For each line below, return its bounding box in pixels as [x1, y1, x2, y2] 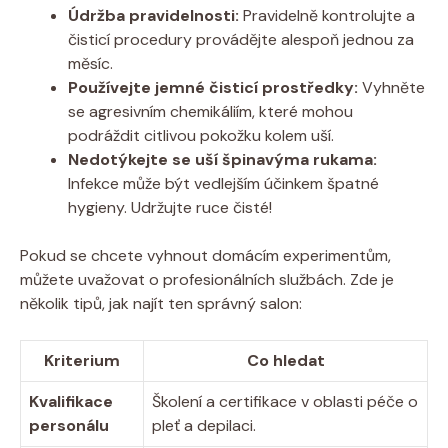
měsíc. [68, 52, 113, 74]
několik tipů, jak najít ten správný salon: [20, 292, 302, 314]
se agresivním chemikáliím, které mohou [68, 100, 353, 122]
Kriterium [44, 349, 120, 371]
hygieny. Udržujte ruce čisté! [68, 196, 272, 218]
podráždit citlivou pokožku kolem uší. [68, 124, 334, 146]
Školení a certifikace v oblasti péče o [152, 390, 418, 412]
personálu [29, 414, 109, 436]
